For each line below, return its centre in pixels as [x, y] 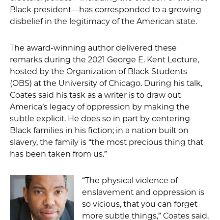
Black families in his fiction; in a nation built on [99, 130]
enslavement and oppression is [143, 192]
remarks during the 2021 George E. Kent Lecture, [104, 60]
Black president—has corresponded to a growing [106, 10]
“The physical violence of [130, 180]
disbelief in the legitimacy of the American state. [103, 21]
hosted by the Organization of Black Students [98, 71]
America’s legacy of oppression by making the [100, 107]
